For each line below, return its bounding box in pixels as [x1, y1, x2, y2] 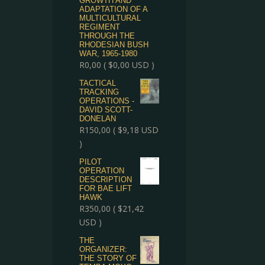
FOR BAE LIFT [79, 184, 132, 193]
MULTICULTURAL [79, 14, 141, 22]
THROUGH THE [79, 31, 135, 40]
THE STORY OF [79, 254, 137, 263]
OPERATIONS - [79, 96, 135, 105]
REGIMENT [79, 22, 121, 31]
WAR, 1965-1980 [79, 49, 138, 58]
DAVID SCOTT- [79, 105, 133, 114]
